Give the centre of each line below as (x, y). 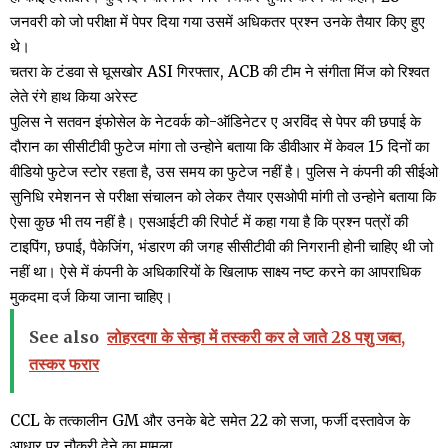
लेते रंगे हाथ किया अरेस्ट (74, 96)
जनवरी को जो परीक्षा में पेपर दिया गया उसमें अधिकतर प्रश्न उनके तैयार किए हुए (217, 21)
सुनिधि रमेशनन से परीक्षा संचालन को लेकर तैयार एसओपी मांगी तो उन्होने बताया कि (223, 196)
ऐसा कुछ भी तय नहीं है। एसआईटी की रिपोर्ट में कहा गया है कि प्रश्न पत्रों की (209, 221)
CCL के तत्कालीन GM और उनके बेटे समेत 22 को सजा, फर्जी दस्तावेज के (210, 420)
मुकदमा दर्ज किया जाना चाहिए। (91, 296)
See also (64, 336)
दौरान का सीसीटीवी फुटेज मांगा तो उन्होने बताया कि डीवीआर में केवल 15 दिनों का (219, 146)
